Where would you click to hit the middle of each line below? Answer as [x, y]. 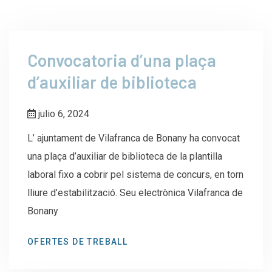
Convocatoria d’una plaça [122, 60]
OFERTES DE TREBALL [78, 241]
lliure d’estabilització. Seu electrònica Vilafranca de [135, 192]
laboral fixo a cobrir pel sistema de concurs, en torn [135, 174]
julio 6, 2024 [63, 114]
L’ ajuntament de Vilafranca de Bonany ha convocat [134, 138]
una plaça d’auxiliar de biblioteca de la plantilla [125, 156]
